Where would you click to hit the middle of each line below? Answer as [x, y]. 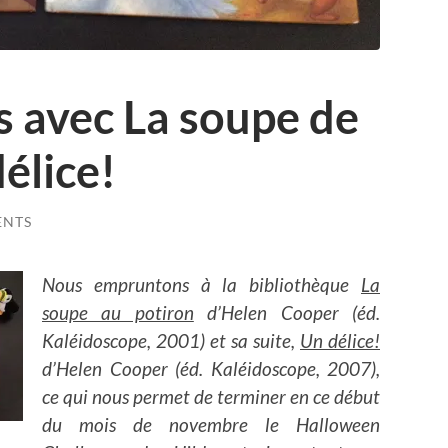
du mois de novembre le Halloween [211, 424]
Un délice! [340, 340]
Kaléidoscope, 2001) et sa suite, [171, 340]
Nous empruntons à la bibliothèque [201, 284]
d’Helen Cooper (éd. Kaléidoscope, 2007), [211, 368]
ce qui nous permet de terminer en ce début [211, 396]
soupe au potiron [118, 312]
